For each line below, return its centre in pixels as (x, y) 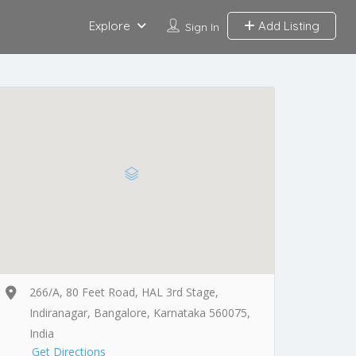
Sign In (202, 27)
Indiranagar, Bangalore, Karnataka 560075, (140, 312)
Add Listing (287, 26)
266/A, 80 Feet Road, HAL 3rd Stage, (124, 292)
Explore (109, 26)
